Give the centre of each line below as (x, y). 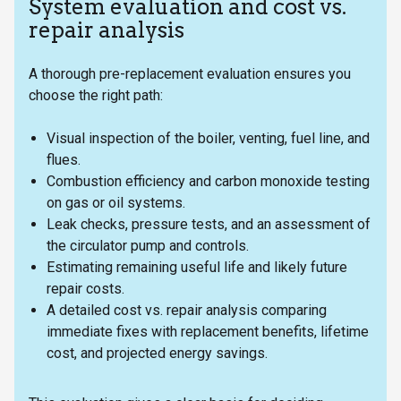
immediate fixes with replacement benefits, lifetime (208, 331)
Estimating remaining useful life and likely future (197, 267)
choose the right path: (96, 95)
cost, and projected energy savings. (157, 353)
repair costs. (89, 288)
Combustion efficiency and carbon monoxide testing (208, 181)
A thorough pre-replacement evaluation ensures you (190, 73)
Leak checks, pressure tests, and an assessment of (209, 224)
